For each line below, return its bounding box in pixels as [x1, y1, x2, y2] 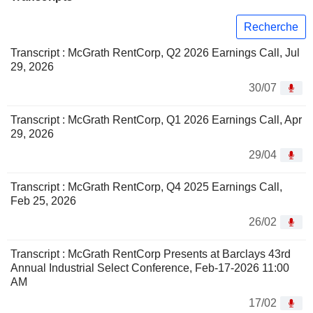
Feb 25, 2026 [10, 195, 76, 208]
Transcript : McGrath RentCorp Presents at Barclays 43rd [10, 248, 291, 261]
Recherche [244, 20, 298, 33]
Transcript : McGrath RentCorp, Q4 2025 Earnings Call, [10, 181, 282, 194]
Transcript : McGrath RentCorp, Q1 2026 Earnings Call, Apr [10, 114, 302, 126]
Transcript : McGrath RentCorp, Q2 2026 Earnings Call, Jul [10, 47, 300, 59]
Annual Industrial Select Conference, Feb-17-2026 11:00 [10, 262, 289, 275]
